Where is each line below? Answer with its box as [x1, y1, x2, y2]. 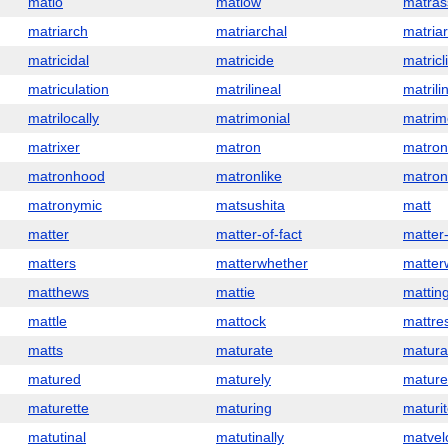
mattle [28, 313, 67, 329]
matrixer [28, 139, 80, 155]
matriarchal [216, 23, 287, 39]
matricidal [28, 52, 89, 68]
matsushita [216, 197, 285, 213]
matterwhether [216, 255, 308, 271]
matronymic [28, 197, 102, 213]
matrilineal [216, 81, 281, 97]
